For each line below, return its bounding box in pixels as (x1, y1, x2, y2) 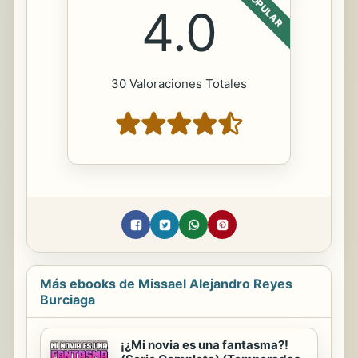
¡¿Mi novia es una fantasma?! (121, 337, 288, 353)
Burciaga (40, 292, 95, 308)
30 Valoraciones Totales (111, 76, 247, 92)
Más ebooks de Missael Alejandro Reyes (40, 276, 292, 292)
